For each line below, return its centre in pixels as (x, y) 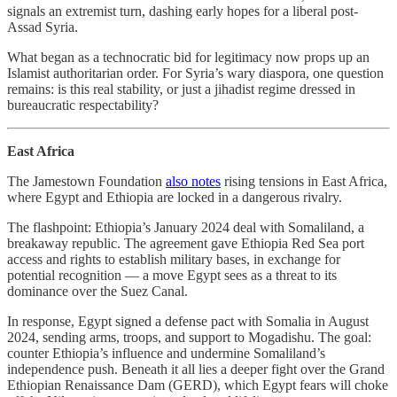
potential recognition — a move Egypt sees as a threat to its (172, 275)
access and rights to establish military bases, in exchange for (174, 259)
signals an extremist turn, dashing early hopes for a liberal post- (183, 11)
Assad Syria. (43, 27)
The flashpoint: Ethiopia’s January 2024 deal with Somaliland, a (186, 227)
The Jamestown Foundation (86, 181)
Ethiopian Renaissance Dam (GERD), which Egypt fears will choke (198, 385)
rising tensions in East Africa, (304, 181)
